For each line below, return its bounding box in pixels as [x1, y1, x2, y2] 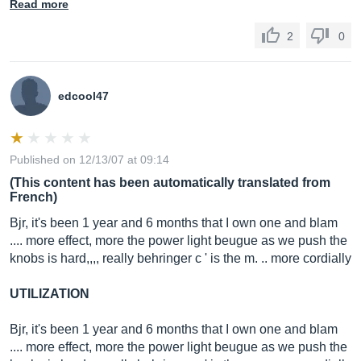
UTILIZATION [10, 287, 89, 301]
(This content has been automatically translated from [10, 176, 330, 189]
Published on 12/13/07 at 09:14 [10, 153, 169, 166]
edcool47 [58, 89, 109, 102]
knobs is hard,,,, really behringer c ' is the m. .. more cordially [10, 251, 351, 265]
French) [10, 190, 57, 204]
